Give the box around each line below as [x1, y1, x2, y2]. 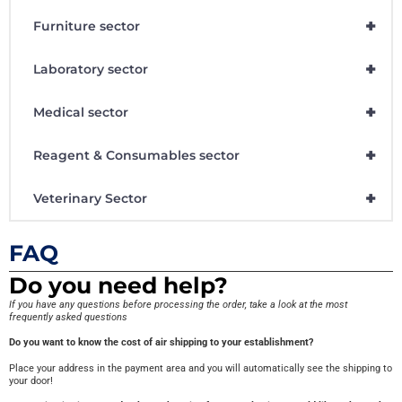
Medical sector [33, 104, 128, 121]
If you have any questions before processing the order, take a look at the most [9, 299, 347, 311]
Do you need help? [9, 272, 228, 300]
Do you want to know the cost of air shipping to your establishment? [9, 336, 313, 349]
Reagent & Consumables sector [33, 147, 240, 164]
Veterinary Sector [33, 190, 147, 207]
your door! [9, 374, 53, 387]
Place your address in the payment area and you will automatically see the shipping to [9, 362, 392, 374]
